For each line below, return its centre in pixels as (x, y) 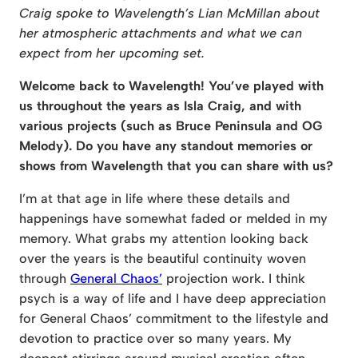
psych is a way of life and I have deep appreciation (173, 298)
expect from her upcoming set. (112, 53)
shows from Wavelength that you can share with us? (176, 165)
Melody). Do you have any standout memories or (166, 145)
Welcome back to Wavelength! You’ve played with (171, 86)
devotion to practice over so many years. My (155, 338)
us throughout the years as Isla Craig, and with (160, 105)
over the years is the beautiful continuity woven (163, 258)
